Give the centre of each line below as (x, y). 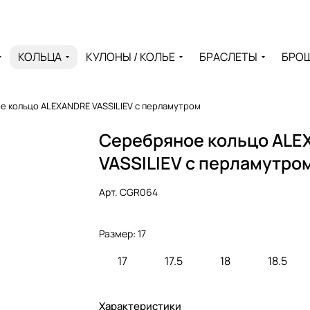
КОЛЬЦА (39, 56)
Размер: (119, 234)
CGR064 (139, 192)
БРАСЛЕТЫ (228, 56)
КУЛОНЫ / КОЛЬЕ (130, 56)
